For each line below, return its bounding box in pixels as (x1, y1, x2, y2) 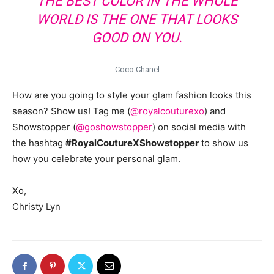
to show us (199, 137, 248, 149)
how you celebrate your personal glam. (12, 153, 180, 165)
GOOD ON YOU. (92, 30, 182, 45)
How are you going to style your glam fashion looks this (12, 89, 251, 101)
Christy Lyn (12, 201, 61, 212)
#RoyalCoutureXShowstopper (65, 137, 199, 149)
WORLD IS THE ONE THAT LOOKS (37, 12, 237, 27)
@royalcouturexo (130, 105, 204, 117)
